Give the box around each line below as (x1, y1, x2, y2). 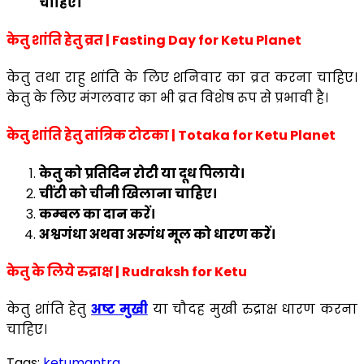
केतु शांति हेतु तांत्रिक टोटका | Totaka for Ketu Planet (6, 126, 336, 145)
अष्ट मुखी (91, 300, 148, 319)
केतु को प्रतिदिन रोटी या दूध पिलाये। (39, 163, 245, 183)
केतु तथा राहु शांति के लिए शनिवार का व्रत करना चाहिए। (6, 68, 357, 88)
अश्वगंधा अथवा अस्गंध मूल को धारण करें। (39, 224, 275, 244)
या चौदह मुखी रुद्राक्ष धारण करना (147, 300, 358, 319)
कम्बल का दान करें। (39, 204, 155, 223)
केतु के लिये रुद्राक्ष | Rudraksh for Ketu (6, 262, 249, 281)
